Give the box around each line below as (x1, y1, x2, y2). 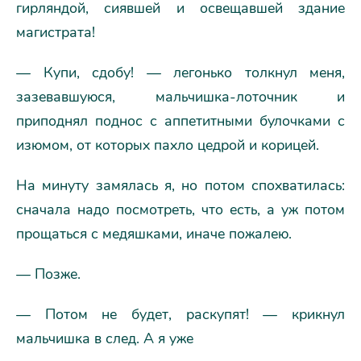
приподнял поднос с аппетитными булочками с (16, 111, 345, 131)
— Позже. (16, 264, 81, 284)
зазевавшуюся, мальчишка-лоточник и (16, 87, 345, 106)
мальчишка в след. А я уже (16, 329, 193, 348)
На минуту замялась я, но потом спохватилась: (16, 176, 345, 195)
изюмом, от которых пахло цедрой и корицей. (16, 135, 319, 155)
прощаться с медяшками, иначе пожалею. (16, 224, 292, 243)
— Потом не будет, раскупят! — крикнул (16, 305, 345, 324)
